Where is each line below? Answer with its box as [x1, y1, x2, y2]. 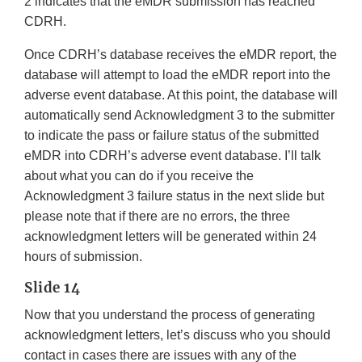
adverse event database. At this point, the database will [24, 88, 338, 103]
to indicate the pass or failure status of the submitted [24, 128, 319, 143]
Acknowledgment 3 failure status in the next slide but [24, 189, 324, 204]
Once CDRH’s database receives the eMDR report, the [24, 48, 337, 62]
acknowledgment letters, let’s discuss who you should [24, 328, 330, 343]
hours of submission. [24, 250, 142, 264]
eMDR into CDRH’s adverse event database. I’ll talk [24, 149, 321, 163]
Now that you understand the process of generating [24, 308, 315, 322]
